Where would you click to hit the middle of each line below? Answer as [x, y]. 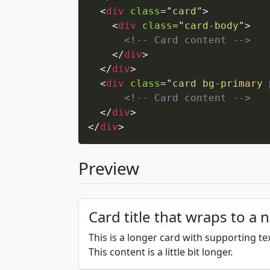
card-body [212, 26]
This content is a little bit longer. [161, 252]
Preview [109, 168]
